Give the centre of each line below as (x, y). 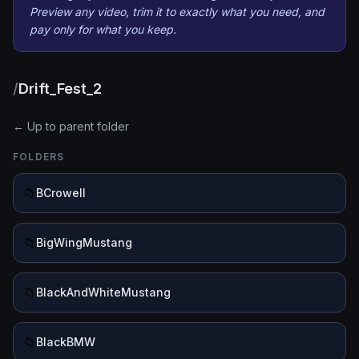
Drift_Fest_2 (60, 89)
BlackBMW (66, 342)
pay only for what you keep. (103, 29)
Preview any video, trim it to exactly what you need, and (177, 12)
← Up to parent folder (71, 126)
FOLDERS (39, 157)
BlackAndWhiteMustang (103, 292)
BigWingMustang (84, 242)
